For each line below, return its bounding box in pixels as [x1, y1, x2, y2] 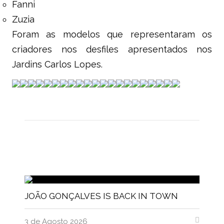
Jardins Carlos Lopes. [12, 59, 102, 70]
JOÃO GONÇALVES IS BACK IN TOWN [24, 191, 178, 201]
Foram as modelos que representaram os [12, 29, 212, 40]
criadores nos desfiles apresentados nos [12, 44, 212, 55]
